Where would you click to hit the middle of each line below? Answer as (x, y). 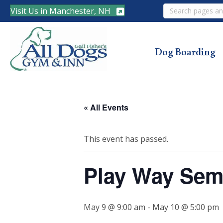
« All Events (106, 107)
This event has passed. (126, 139)
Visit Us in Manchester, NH (60, 11)
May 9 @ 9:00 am (114, 207)
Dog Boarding (185, 51)
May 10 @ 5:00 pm (186, 207)
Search (176, 8)
